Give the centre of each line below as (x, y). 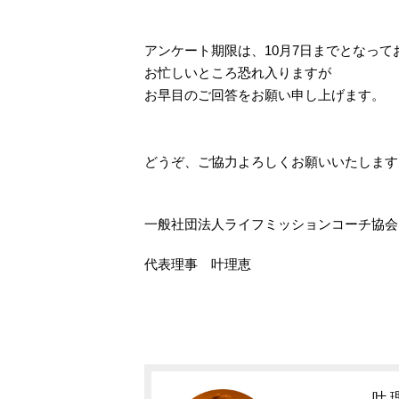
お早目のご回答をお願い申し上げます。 (265, 95)
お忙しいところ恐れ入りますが (238, 73)
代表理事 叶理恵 (198, 264)
